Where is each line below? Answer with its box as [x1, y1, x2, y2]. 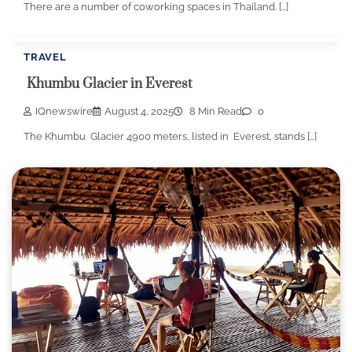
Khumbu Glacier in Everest [24, 75, 196, 93]
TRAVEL [24, 51, 67, 64]
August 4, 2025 [104, 104, 174, 117]
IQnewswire [35, 104, 93, 117]
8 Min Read [187, 104, 242, 117]
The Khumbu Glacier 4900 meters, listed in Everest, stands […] [24, 130, 317, 142]
